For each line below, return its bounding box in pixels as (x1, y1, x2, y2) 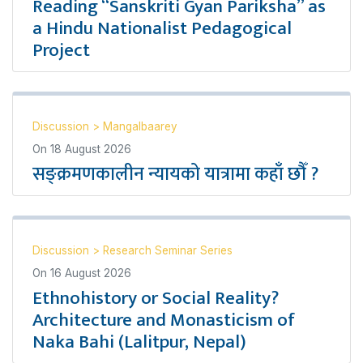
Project (32, 35, 90, 66)
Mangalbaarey (103, 120, 177, 133)
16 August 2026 (50, 267, 131, 280)
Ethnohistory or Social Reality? (32, 283, 279, 314)
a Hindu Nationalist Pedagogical (32, 13, 292, 44)
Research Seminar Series (103, 244, 233, 257)
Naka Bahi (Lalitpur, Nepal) (32, 327, 246, 357)
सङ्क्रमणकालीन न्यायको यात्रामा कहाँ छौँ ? (32, 159, 318, 190)
